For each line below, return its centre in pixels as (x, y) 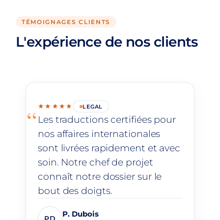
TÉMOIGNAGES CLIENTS (66, 22)
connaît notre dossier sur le (100, 177)
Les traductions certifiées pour (107, 120)
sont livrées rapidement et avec (109, 148)
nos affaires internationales (99, 134)
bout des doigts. (75, 191)
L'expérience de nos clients (107, 41)
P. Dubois (81, 214)
